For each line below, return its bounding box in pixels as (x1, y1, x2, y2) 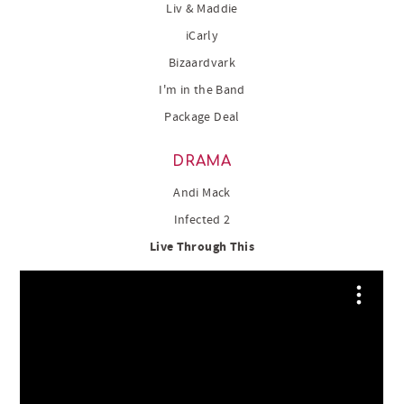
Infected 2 (173, 214, 231, 227)
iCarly (185, 30, 219, 43)
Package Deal (164, 111, 240, 124)
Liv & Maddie (166, 3, 238, 16)
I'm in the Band (159, 84, 245, 97)
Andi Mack (173, 187, 231, 200)
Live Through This (150, 241, 254, 254)
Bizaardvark (169, 57, 235, 70)
